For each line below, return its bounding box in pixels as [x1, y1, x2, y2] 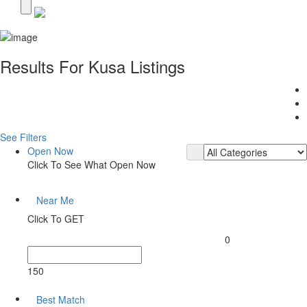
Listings [130, 53, 185, 78]
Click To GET [27, 211, 84, 225]
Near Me [36, 193, 74, 207]
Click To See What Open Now [27, 157, 156, 171]
